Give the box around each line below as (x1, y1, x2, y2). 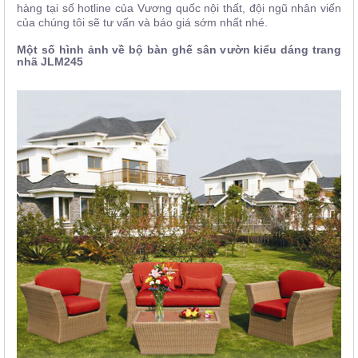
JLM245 (41, 55, 83, 69)
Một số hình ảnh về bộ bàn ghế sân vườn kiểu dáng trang (17, 43, 341, 57)
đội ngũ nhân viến (245, 2, 341, 15)
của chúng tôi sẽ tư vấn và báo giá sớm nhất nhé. (17, 16, 268, 30)
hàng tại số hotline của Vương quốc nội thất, (17, 2, 245, 15)
